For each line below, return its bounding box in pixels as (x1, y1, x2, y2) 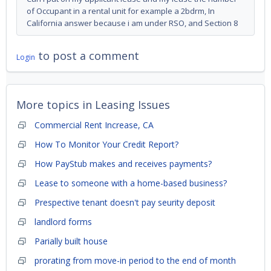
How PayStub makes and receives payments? (34, 158, 212, 169)
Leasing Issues (95, 97, 170, 112)
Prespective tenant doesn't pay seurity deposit (34, 197, 215, 208)
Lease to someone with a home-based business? (34, 177, 227, 189)
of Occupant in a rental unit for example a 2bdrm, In (27, 5, 215, 16)
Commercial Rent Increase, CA (34, 119, 154, 131)
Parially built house (34, 235, 108, 247)
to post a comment (35, 48, 139, 63)
